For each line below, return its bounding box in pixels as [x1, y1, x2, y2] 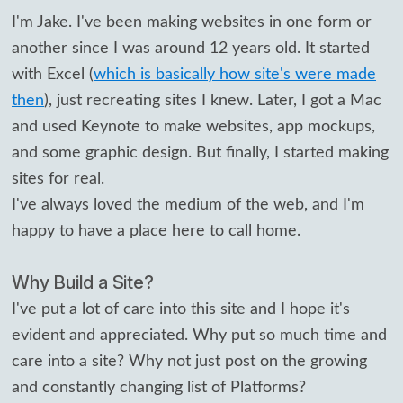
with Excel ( [12, 67, 94, 83]
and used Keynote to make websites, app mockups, [12, 119, 375, 135]
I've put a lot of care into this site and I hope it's [12, 300, 350, 317]
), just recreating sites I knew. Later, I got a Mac [44, 93, 381, 109]
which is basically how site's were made [94, 67, 376, 83]
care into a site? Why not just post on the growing [12, 353, 367, 369]
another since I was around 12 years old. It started [12, 40, 370, 57]
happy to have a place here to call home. [12, 223, 300, 239]
